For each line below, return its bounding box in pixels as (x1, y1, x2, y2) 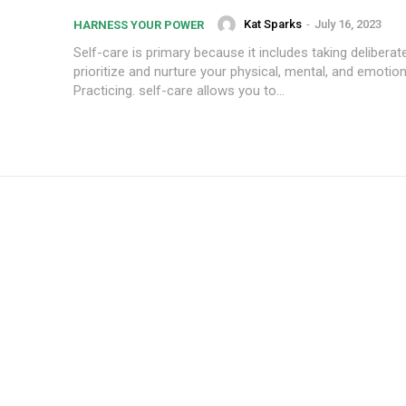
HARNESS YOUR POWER (73, 18, 204, 32)
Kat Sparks (244, 17, 302, 32)
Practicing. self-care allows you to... (73, 82, 285, 99)
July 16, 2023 (314, 17, 382, 32)
